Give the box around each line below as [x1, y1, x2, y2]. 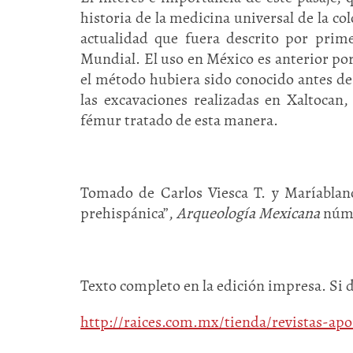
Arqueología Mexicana [176, 203, 320, 225]
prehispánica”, [80, 203, 176, 225]
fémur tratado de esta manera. [80, 110, 278, 132]
